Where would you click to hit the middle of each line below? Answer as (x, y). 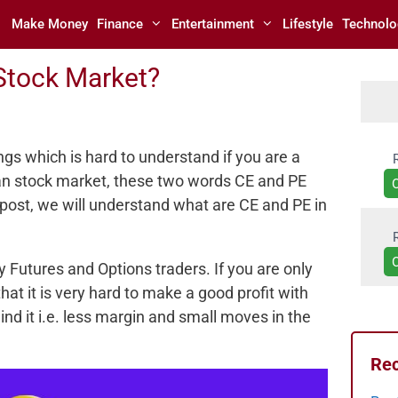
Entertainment (212, 24)
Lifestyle (307, 24)
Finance (119, 24)
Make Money (49, 24)
